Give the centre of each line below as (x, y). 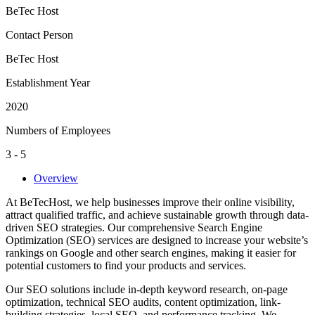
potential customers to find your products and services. (126, 265)
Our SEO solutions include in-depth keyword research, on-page (147, 289)
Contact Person (39, 34)
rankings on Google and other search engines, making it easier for (151, 252)
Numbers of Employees (58, 130)
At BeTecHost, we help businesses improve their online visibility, (150, 202)
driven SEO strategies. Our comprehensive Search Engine (134, 227)
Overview (56, 178)
